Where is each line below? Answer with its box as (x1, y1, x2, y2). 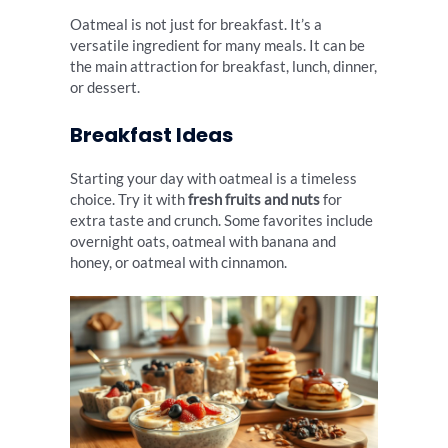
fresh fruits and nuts (188, 190, 320, 208)
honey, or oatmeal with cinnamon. (70, 253, 287, 271)
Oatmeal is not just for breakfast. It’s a (70, 16, 322, 34)
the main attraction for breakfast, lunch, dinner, (70, 58, 377, 76)
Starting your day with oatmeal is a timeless (70, 169, 357, 187)
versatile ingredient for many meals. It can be (70, 37, 365, 55)
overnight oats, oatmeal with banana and (70, 232, 336, 250)
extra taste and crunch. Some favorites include (70, 211, 373, 229)
